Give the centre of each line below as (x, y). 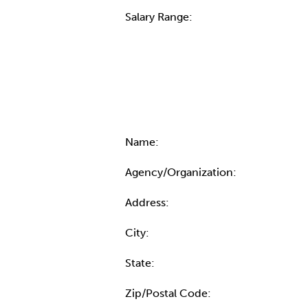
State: (141, 263)
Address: (148, 202)
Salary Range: (160, 17)
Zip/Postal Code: (169, 293)
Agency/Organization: (182, 172)
